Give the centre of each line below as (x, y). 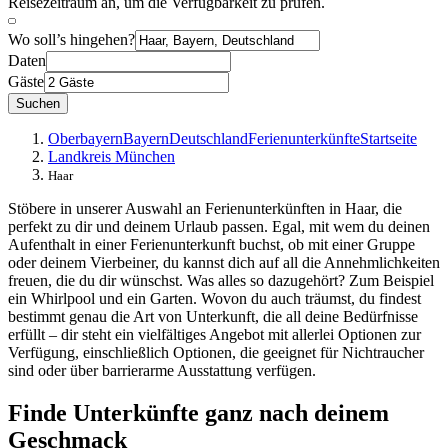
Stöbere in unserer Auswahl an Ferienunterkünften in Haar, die (205, 208)
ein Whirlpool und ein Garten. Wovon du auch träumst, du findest (214, 298)
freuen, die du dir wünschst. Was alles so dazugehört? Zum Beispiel (221, 280)
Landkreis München (111, 156)
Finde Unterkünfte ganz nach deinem (198, 412)
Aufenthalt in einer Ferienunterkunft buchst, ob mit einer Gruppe (211, 244)
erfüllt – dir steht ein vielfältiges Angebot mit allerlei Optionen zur (214, 334)
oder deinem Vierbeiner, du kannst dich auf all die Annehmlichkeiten (224, 262)
